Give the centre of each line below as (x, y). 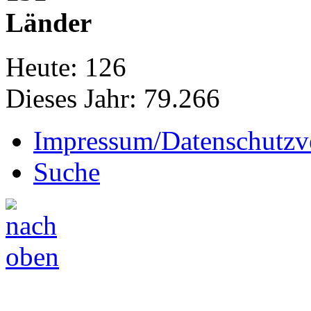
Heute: (42, 67)
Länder (49, 22)
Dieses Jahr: (71, 98)
